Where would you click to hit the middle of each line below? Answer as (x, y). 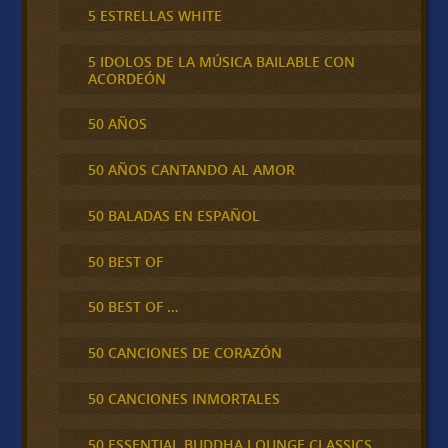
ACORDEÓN (126, 78)
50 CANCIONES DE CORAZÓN (184, 353)
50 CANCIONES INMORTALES (183, 398)
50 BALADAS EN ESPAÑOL (173, 215)
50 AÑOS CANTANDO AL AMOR (191, 170)
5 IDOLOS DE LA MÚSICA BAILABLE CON (221, 61)
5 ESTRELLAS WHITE (154, 15)
